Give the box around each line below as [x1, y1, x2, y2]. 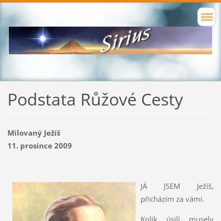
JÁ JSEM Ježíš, [140, 181, 214, 191]
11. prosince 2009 [7, 140, 72, 150]
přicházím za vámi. [140, 193, 204, 204]
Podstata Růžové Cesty [7, 88, 183, 111]
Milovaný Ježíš [7, 127, 60, 138]
